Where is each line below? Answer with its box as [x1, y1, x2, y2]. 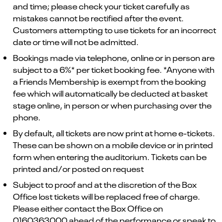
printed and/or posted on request [13, 163, 144, 174]
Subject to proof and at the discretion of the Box [13, 178, 197, 190]
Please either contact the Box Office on [13, 202, 163, 214]
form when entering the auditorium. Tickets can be [13, 151, 207, 162]
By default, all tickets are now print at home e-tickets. [13, 127, 215, 138]
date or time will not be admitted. [13, 36, 139, 47]
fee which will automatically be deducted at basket [13, 87, 208, 99]
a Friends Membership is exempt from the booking [13, 75, 206, 87]
